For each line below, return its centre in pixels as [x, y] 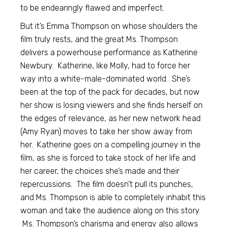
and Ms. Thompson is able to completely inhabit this [113, 197]
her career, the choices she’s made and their [100, 171]
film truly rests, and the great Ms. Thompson [99, 39]
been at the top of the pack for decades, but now [110, 92]
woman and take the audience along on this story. [111, 210]
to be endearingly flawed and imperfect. [92, 8]
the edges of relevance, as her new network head [111, 118]
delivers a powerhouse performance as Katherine [109, 52]
